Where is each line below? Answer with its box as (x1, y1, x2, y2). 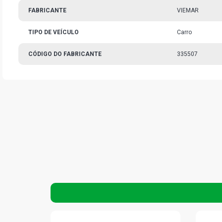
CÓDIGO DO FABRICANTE (28, 51, 102, 57)
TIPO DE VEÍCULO (28, 29, 79, 36)
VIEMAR (177, 7, 199, 14)
